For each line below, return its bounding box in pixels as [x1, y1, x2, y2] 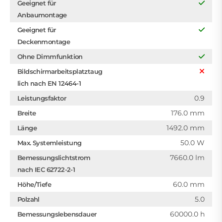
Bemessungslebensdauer [17, 210, 97, 219]
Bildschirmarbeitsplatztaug [17, 67, 103, 76]
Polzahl [17, 195, 40, 204]
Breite [17, 109, 36, 117]
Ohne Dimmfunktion [17, 53, 83, 61]
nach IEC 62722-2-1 [17, 166, 75, 174]
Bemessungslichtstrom [17, 154, 91, 162]
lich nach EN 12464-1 [17, 79, 81, 88]
